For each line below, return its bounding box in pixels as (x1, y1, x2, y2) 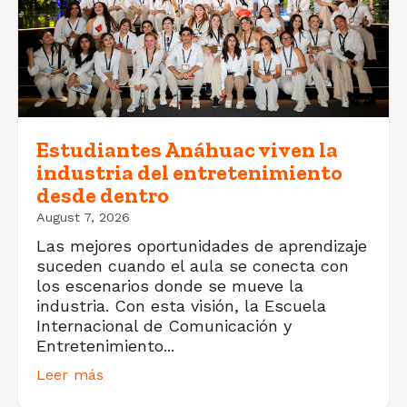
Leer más (36, 366, 104, 384)
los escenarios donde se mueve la (36, 276, 303, 296)
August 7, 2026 (36, 210, 130, 225)
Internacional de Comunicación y (36, 316, 292, 336)
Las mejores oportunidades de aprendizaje (36, 236, 367, 256)
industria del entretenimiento (36, 159, 342, 186)
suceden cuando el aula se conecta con (36, 256, 349, 276)
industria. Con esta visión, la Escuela (36, 296, 326, 316)
